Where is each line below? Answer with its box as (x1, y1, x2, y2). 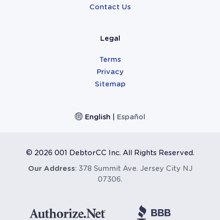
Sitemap (94, 80, 126, 88)
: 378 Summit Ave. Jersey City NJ (75, 165, 192, 173)
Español (117, 113, 146, 121)
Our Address (27, 165, 75, 173)
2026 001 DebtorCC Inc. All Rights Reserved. (34, 149, 194, 157)
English (85, 113, 111, 121)
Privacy (96, 68, 124, 76)
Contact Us (89, 3, 131, 11)
